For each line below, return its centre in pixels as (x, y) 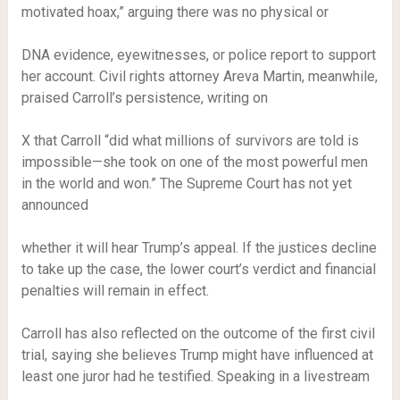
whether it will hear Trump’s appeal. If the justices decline (199, 248)
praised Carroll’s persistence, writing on (144, 98)
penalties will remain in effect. (115, 291)
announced (54, 205)
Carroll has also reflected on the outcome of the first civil (198, 333)
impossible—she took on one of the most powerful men (194, 162)
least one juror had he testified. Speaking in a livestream (195, 376)
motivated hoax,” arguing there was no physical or (175, 12)
